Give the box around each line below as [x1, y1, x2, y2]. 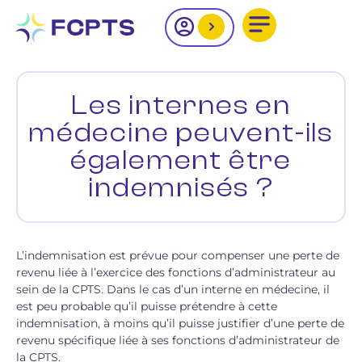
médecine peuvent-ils [28, 117, 334, 149]
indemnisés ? [88, 172, 274, 204]
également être [69, 145, 293, 176]
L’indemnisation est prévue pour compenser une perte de [16, 248, 339, 263]
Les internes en [70, 90, 291, 121]
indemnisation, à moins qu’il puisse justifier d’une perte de [16, 316, 344, 330]
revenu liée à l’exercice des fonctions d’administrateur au [16, 265, 335, 280]
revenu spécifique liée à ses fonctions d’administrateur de [16, 333, 339, 347]
